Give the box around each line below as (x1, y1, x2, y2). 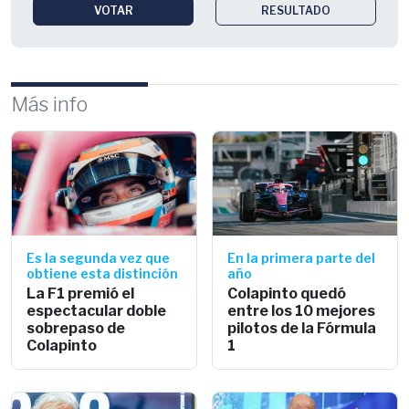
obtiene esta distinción (26, 265, 178, 281)
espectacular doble (26, 301, 166, 320)
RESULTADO (261, 3, 330, 17)
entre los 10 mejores (227, 301, 375, 320)
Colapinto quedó (227, 284, 346, 302)
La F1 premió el (26, 284, 134, 302)
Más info (11, 91, 88, 116)
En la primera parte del (227, 249, 375, 266)
